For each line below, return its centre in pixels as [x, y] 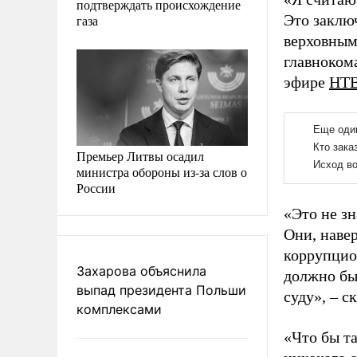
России [96, 187]
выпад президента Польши [161, 290]
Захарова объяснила [141, 271]
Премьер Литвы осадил [140, 155]
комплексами [119, 309]
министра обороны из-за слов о [162, 171]
